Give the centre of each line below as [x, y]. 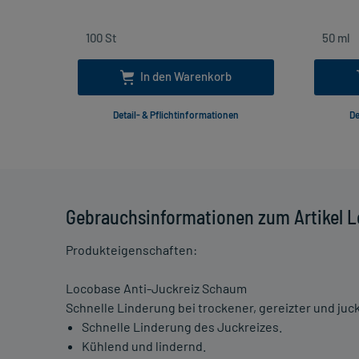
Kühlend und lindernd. [144, 346]
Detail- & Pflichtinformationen [176, 115]
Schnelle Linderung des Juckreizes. [182, 327]
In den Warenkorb [186, 77]
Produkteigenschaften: [131, 250]
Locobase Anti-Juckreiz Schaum [156, 288]
